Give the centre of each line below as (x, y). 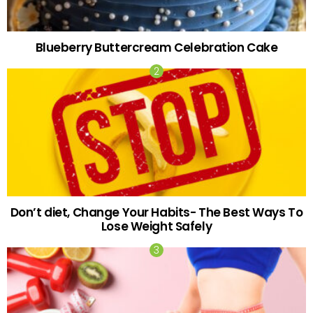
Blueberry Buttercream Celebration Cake (156, 47)
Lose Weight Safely (156, 226)
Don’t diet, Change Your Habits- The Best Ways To (156, 212)
